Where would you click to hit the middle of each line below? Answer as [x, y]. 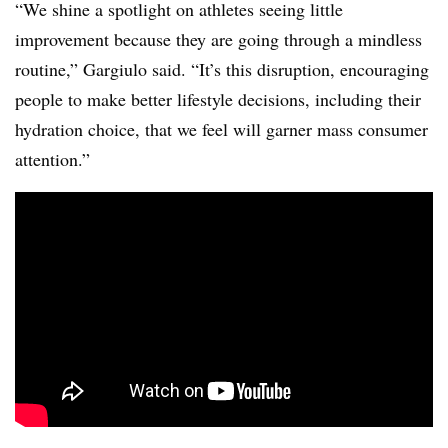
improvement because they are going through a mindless [218, 39]
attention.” [52, 159]
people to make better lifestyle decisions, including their [218, 99]
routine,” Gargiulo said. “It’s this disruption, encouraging [222, 69]
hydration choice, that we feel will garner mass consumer [221, 129]
